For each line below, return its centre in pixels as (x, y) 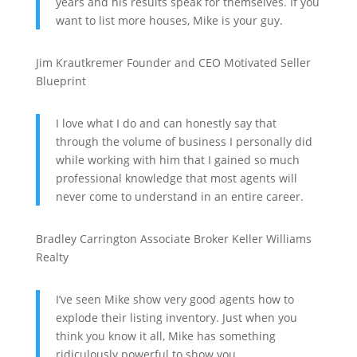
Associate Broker (184, 239)
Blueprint (61, 81)
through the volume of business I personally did (184, 141)
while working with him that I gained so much (177, 160)
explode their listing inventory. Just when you (176, 318)
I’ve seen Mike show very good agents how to (175, 299)
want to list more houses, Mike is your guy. (169, 20)
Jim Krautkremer (79, 63)
